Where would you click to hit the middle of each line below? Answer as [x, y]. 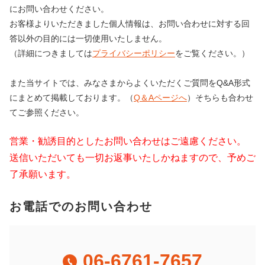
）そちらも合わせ [220, 97]
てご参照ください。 [47, 112]
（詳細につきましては [51, 53]
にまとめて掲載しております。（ [72, 97]
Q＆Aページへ [160, 97]
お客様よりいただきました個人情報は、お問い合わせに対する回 [130, 23]
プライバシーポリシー [134, 53]
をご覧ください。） [212, 53]
